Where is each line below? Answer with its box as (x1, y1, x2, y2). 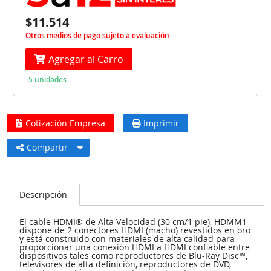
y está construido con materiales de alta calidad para (19, 232, 235, 244)
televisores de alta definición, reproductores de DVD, (19, 258, 232, 270)
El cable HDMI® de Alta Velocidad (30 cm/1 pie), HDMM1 (19, 215, 247, 227)
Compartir (27, 141, 73, 153)
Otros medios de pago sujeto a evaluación (25, 30, 170, 41)
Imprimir (143, 117, 180, 129)
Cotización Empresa (25, 117, 106, 129)
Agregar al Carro (48, 52, 124, 66)
